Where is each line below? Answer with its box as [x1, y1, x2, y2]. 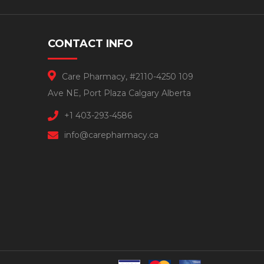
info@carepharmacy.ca [64, 129, 159, 140]
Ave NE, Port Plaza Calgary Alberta [48, 87, 191, 98]
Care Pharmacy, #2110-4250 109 [62, 71, 193, 82]
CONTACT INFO [48, 37, 133, 50]
